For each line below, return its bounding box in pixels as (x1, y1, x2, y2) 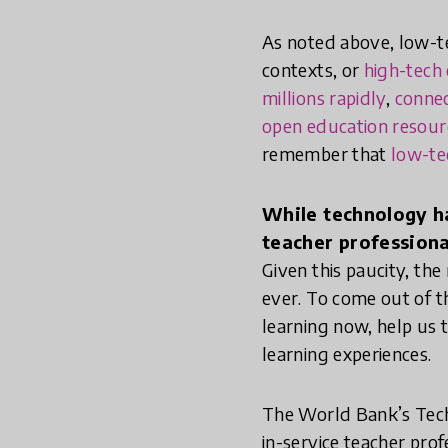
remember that (262, 141, 392, 165)
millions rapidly (262, 85, 386, 109)
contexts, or (262, 57, 364, 81)
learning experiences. (262, 341, 436, 365)
